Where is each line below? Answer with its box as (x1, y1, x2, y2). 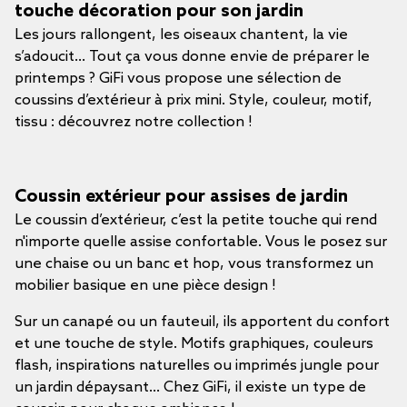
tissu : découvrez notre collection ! (15, 114, 253, 131)
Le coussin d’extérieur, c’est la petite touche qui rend (15, 212, 377, 229)
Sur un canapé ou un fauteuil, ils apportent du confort (15, 313, 390, 331)
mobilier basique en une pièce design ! (15, 277, 280, 294)
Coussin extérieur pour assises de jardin (15, 186, 348, 207)
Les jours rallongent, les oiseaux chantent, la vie (15, 26, 348, 44)
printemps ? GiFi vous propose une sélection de (15, 70, 342, 87)
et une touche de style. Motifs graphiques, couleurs (15, 335, 373, 352)
